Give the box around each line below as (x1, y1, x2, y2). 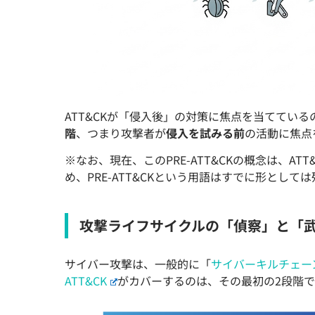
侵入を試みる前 (166, 124, 245, 142)
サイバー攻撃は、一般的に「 (65, 255, 211, 273)
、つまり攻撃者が (76, 124, 166, 142)
